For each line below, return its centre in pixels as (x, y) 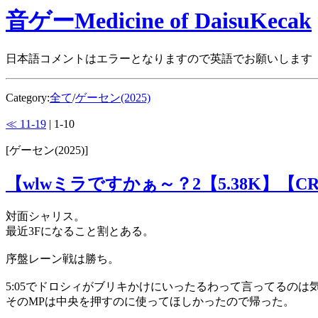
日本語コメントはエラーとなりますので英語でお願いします (159, 59)
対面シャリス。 (45, 216)
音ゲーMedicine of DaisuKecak (159, 21)
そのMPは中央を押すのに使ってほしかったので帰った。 (150, 302)
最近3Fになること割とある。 (80, 231)
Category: (28, 98)
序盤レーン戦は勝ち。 (62, 259)
